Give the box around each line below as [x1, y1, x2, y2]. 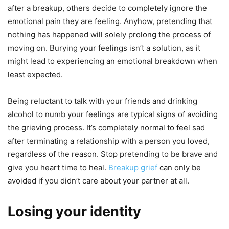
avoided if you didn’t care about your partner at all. [8, 176, 189, 186]
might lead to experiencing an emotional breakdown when [8, 56, 217, 66]
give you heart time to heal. [8, 163, 108, 173]
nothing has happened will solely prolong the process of [8, 30, 211, 40]
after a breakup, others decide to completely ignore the [8, 3, 207, 13]
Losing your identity [8, 203, 141, 220]
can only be [157, 163, 201, 173]
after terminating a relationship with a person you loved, [8, 136, 210, 146]
